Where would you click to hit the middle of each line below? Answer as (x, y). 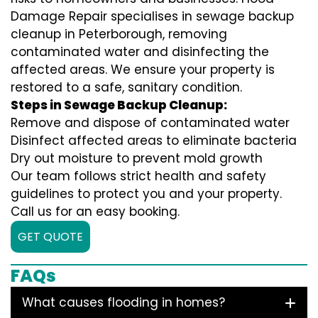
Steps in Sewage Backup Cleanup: (119, 105)
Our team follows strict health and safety (138, 176)
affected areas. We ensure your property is (143, 70)
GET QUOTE (50, 237)
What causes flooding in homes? (124, 303)
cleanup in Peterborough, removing (119, 34)
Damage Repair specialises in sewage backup (152, 17)
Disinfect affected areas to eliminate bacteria (154, 141)
